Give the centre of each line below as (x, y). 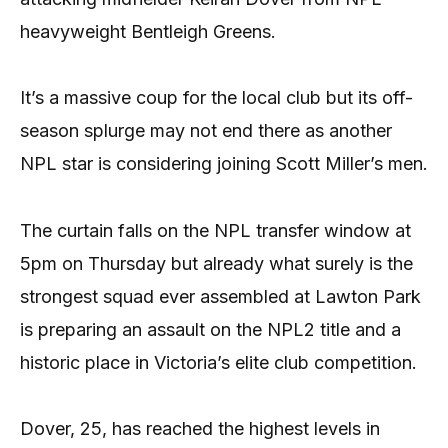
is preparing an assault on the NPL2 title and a (210, 329)
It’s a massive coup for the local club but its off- (216, 98)
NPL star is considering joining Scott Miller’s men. (224, 164)
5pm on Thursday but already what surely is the (216, 263)
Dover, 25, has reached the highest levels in (200, 429)
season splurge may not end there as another (206, 131)
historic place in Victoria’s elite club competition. (218, 362)
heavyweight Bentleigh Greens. (148, 31)
